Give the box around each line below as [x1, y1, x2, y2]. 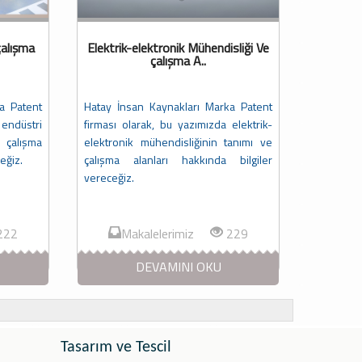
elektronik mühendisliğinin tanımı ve [84, 133, 272, 151]
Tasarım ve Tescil [61, 339, 171, 356]
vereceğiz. [84, 169, 134, 187]
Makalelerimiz [121, 224, 210, 244]
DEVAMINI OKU [135, 257, 221, 277]
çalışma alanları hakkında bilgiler [84, 151, 272, 169]
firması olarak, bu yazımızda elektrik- [84, 116, 272, 133]
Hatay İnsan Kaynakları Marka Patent [84, 98, 272, 116]
